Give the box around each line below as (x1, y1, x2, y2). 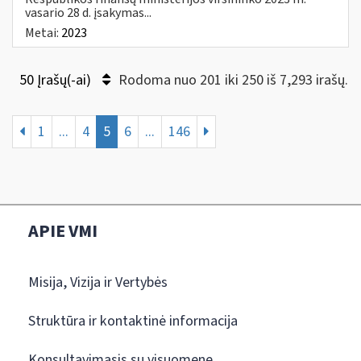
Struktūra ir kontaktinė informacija (28, 310, 238, 331)
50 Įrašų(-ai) (19, 69, 94, 90)
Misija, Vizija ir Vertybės (28, 272, 168, 293)
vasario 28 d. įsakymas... (25, 3, 151, 22)
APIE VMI (28, 218, 98, 244)
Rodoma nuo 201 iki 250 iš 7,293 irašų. (118, 69, 348, 90)
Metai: (25, 23, 61, 42)
